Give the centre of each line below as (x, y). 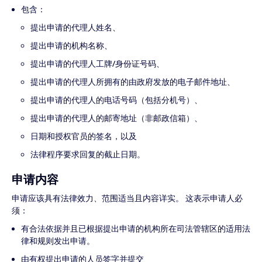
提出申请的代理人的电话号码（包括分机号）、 (116, 100)
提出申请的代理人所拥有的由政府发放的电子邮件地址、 (133, 82)
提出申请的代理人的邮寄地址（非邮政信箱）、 (116, 118)
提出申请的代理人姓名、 (75, 27)
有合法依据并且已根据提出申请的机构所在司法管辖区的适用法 (136, 229)
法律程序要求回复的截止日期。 (88, 154)
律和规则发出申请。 (58, 241)
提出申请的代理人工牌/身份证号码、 (97, 64)
